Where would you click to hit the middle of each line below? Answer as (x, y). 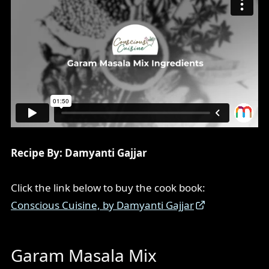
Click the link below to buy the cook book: (108, 188)
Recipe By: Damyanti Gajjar (79, 153)
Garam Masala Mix (84, 255)
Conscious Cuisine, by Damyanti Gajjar (102, 205)
